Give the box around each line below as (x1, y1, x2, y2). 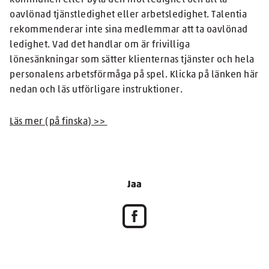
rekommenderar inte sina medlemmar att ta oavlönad (10, 25, 248, 35)
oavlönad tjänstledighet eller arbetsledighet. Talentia (10, 10, 247, 20)
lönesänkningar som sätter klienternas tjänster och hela (10, 55, 255, 65)
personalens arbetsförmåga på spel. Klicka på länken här (10, 70, 259, 80)
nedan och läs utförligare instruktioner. (10, 85, 183, 95)
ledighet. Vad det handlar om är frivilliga (10, 40, 190, 50)
